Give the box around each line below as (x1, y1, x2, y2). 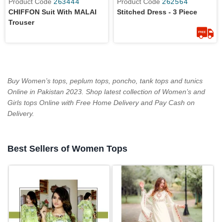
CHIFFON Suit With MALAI (8, 8, 97, 16)
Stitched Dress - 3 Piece (117, 8, 197, 16)
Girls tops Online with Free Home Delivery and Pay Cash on (7, 99, 195, 107)
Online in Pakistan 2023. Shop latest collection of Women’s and (7, 88, 205, 96)
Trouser (8, 18, 34, 26)
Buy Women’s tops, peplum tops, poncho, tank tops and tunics (7, 77, 203, 85)
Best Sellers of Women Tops (7, 144, 127, 154)
